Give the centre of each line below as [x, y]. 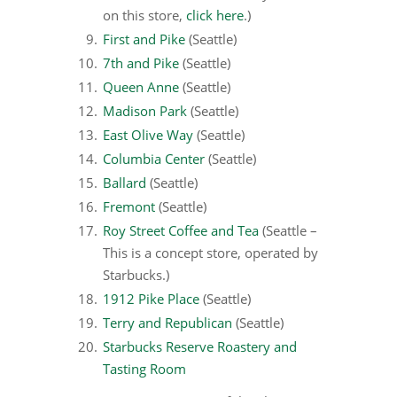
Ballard [125, 183]
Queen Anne [141, 87]
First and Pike [144, 39]
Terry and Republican [167, 323]
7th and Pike [141, 63]
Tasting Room [144, 369]
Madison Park [145, 111]
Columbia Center [154, 159]
